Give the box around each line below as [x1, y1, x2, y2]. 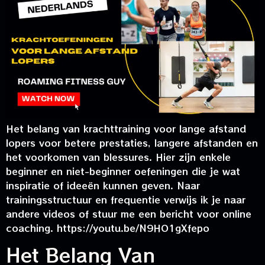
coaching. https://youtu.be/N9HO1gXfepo [6, 220, 209, 235]
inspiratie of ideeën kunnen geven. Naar [6, 177, 200, 192]
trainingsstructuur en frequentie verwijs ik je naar [6, 192, 245, 206]
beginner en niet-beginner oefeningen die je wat [6, 163, 240, 178]
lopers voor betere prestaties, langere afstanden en [6, 135, 258, 150]
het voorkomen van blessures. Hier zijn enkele [6, 149, 231, 164]
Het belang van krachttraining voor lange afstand [6, 121, 246, 135]
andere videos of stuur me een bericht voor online [6, 206, 251, 221]
